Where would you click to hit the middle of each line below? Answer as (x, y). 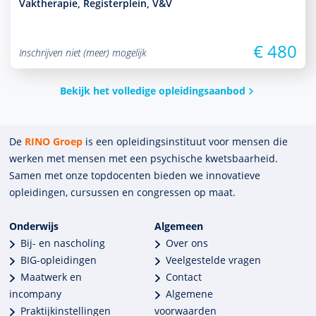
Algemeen (179, 226)
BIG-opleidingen (59, 260)
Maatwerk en (51, 277)
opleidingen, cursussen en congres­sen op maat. (123, 192)
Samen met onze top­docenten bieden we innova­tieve (135, 175)
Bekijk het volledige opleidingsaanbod (152, 91)
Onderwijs (34, 226)
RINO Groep (54, 141)
